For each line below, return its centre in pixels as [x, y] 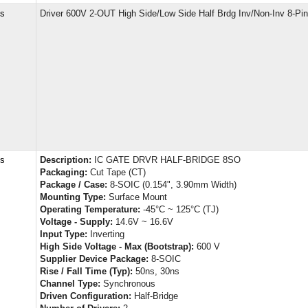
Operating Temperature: [90, 209]
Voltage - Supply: [76, 221]
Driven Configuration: [86, 296]
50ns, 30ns [156, 271]
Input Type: [64, 234]
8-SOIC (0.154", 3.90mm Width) [172, 184]
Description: [66, 159]
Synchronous [128, 283]
